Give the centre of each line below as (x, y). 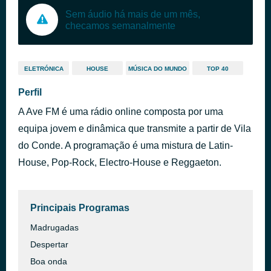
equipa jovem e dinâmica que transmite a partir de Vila (135, 129)
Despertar (49, 244)
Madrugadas (54, 227)
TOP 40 (218, 69)
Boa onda (49, 261)
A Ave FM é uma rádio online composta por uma (121, 112)
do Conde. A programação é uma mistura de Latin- (126, 145)
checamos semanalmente (120, 25)
